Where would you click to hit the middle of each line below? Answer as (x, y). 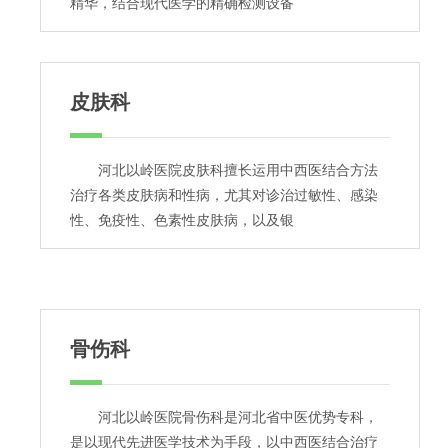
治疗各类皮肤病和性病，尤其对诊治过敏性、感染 (224, 195)
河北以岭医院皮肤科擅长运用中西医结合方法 (224, 170)
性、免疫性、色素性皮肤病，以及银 (182, 220)
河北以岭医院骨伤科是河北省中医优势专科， (224, 417)
